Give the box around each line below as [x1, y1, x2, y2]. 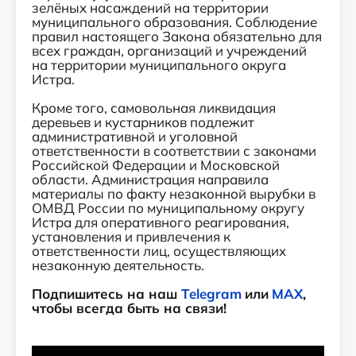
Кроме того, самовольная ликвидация [32, 99, 276, 116]
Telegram [181, 285, 242, 302]
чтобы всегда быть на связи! [32, 300, 226, 316]
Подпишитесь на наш [32, 285, 181, 302]
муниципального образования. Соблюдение [32, 14, 317, 30]
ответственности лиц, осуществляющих [32, 242, 286, 259]
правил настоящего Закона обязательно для [32, 28, 322, 44]
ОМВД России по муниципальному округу [32, 199, 304, 216]
